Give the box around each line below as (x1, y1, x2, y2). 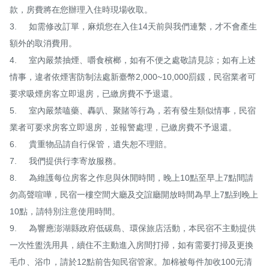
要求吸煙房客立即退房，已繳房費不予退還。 (10, 88, 178, 98)
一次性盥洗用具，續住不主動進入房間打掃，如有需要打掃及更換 (10, 240, 253, 250)
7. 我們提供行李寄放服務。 (10, 156, 17, 166)
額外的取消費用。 (10, 38, 77, 48)
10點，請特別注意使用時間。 (10, 206, 120, 216)
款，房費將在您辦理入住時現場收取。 (10, 4, 153, 14)
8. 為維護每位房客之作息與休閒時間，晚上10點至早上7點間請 (10, 172, 17, 183)
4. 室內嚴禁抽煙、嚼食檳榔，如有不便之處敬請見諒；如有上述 (10, 55, 17, 65)
